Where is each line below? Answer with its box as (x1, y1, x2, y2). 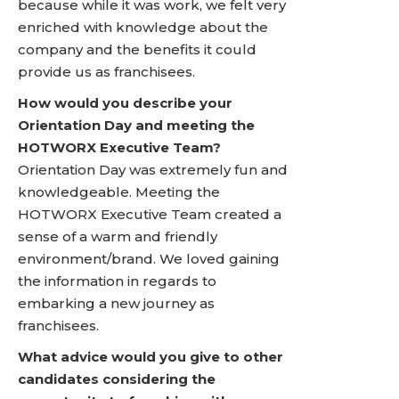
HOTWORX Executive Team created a (18, 206, 281, 223)
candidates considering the (18, 370, 216, 387)
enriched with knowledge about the (18, 19, 268, 36)
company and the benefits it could (18, 41, 256, 58)
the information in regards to (18, 273, 216, 289)
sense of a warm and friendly (18, 228, 217, 245)
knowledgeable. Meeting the (18, 183, 220, 200)
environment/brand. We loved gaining (18, 250, 280, 267)
